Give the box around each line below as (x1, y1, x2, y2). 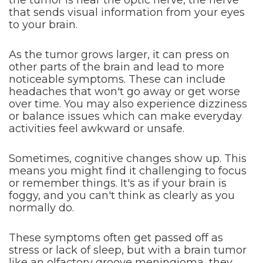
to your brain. (9, 18, 77, 31)
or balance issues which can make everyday (9, 110, 242, 123)
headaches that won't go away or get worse (9, 85, 240, 98)
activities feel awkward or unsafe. (9, 122, 184, 135)
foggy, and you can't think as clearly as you (9, 189, 235, 202)
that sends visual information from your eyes (9, 6, 245, 19)
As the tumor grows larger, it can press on (9, 48, 230, 61)
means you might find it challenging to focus (9, 164, 247, 177)
